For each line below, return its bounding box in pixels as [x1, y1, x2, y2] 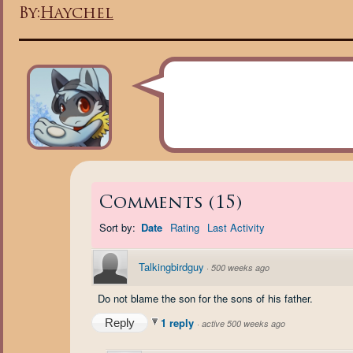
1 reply [161, 315, 197, 330]
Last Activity [207, 220, 265, 235]
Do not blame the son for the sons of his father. [98, 291, 313, 306]
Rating [170, 220, 199, 235]
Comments [99, 195, 203, 213]
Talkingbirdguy [139, 259, 204, 274]
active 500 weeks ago [202, 318, 285, 329]
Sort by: [99, 220, 139, 235]
